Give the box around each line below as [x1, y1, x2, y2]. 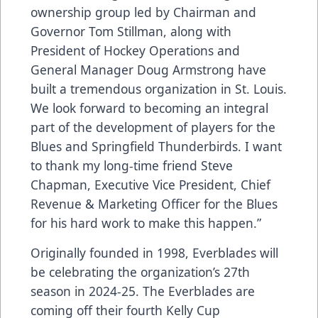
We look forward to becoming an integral [31, 99, 268, 117]
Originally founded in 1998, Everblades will [31, 244, 278, 262]
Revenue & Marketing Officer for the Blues [31, 195, 278, 213]
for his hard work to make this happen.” [31, 214, 261, 232]
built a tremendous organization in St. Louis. [31, 80, 287, 98]
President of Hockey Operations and [31, 42, 240, 60]
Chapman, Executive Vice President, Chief [31, 176, 270, 194]
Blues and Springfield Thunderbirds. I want [31, 138, 282, 155]
